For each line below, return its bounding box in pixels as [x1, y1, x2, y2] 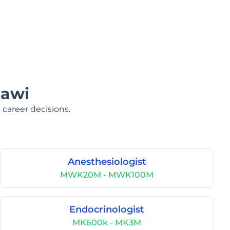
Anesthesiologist [67, 156, 146, 167]
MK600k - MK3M [72, 218, 141, 227]
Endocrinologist [69, 204, 144, 215]
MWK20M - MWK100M [60, 170, 154, 180]
